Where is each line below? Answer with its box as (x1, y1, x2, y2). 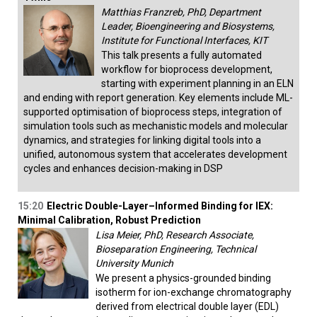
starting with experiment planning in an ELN (101, 78, 294, 90)
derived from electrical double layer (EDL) (96, 301, 279, 313)
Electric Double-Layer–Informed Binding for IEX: (47, 200, 273, 212)
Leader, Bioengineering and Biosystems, (101, 21, 275, 33)
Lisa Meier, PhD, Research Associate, (96, 229, 254, 241)
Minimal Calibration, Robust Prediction (18, 214, 201, 226)
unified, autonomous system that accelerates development (23, 149, 287, 161)
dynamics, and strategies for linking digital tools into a (23, 134, 261, 146)
